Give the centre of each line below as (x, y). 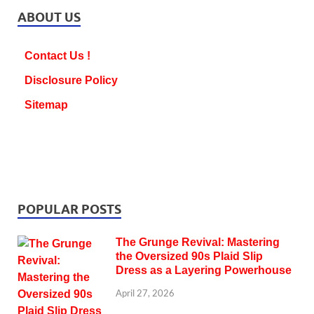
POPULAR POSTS (69, 210)
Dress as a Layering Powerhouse (204, 271)
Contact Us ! (57, 56)
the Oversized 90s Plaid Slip (189, 257)
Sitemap (46, 105)
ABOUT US (49, 18)
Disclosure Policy (71, 81)
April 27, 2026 (145, 293)
